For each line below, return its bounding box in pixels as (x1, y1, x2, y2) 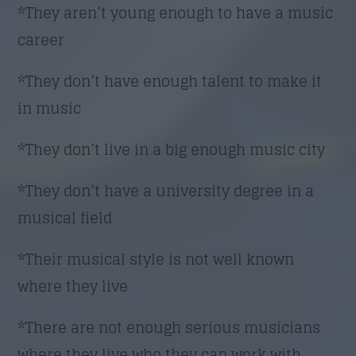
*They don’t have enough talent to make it (17, 68, 323, 94)
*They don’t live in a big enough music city (17, 136, 326, 162)
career (17, 26, 65, 52)
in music (17, 95, 82, 121)
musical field (17, 204, 113, 230)
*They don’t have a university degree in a (17, 177, 315, 203)
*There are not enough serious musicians (17, 314, 321, 340)
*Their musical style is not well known (17, 246, 295, 272)
